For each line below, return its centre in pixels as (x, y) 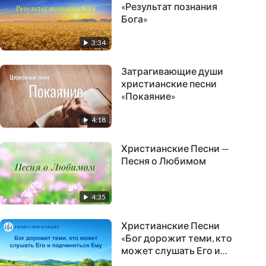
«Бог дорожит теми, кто (177, 237)
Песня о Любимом (164, 160)
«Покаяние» (148, 96)
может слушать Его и (171, 250)
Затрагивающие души (172, 71)
